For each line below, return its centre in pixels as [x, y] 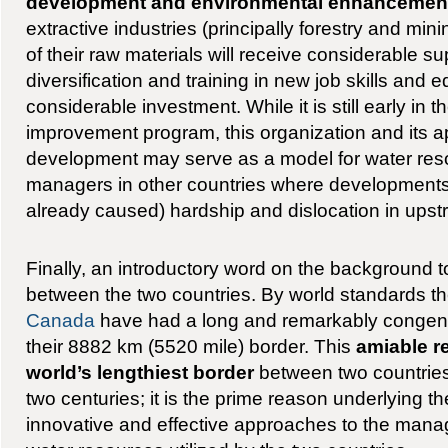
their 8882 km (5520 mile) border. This [190, 346]
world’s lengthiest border [139, 372]
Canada [60, 320]
